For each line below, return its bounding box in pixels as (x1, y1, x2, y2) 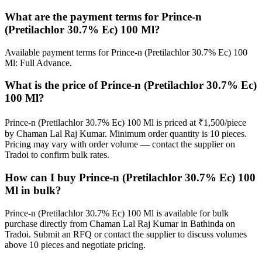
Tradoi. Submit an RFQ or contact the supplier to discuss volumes (5, 229, 247, 239)
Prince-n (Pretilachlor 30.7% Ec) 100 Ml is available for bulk (5, 208, 229, 218)
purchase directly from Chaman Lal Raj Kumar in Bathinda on (5, 218, 235, 229)
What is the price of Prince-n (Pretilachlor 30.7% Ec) (5, 79, 257, 92)
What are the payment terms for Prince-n (5, 11, 202, 23)
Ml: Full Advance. (5, 57, 72, 68)
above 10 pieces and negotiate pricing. (5, 239, 146, 250)
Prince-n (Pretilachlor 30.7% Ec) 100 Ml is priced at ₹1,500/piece (5, 118, 246, 128)
